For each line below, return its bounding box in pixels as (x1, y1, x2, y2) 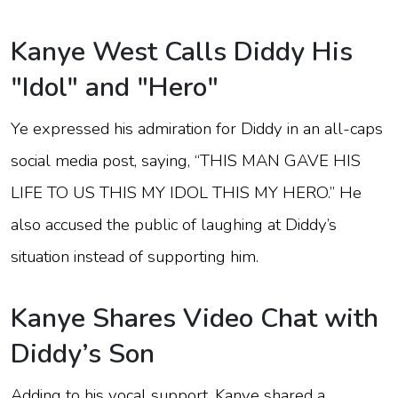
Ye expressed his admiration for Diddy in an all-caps (11, 116, 383, 140)
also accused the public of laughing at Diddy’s (11, 212, 337, 236)
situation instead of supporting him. (11, 244, 259, 268)
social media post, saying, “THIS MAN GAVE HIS (11, 148, 361, 172)
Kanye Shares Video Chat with (11, 299, 378, 337)
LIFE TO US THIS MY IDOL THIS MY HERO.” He (11, 180, 362, 204)
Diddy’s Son (11, 335, 155, 372)
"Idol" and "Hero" (11, 68, 219, 106)
